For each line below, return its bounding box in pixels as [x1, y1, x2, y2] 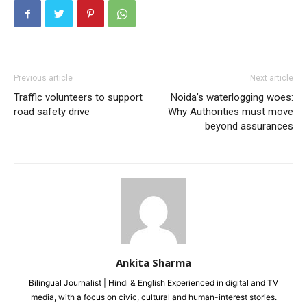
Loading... [8, 10, 43, 21]
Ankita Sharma [116, 256, 191, 270]
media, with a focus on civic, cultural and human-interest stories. [30, 292, 277, 303]
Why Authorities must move [168, 106, 293, 119]
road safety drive [14, 106, 90, 119]
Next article [250, 73, 293, 84]
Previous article [14, 73, 73, 84]
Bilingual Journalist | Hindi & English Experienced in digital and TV [29, 278, 278, 288]
